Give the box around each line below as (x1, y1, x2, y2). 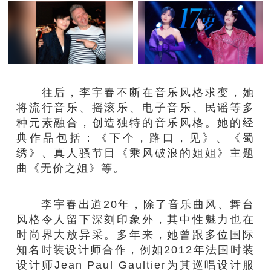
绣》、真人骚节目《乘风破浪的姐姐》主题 (16, 146, 255, 160)
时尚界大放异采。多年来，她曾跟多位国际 (16, 227, 255, 241)
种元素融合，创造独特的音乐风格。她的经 (16, 116, 255, 129)
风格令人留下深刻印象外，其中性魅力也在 (16, 212, 255, 226)
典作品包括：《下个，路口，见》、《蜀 (16, 131, 255, 145)
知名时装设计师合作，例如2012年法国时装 (16, 243, 255, 256)
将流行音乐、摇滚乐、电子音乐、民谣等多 (16, 101, 255, 114)
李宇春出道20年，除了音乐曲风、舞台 (16, 197, 255, 211)
